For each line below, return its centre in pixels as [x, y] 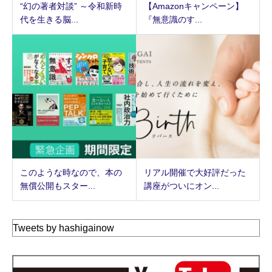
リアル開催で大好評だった [195, 173]
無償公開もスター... [58, 186]
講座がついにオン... [181, 186]
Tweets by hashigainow [63, 228]
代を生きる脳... [49, 19]
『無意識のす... [173, 19]
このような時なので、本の [71, 173]
